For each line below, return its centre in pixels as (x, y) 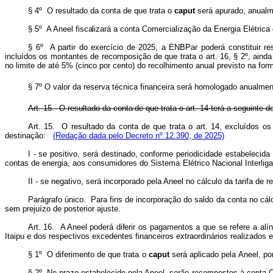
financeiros (155, 236)
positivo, (65, 154)
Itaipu (15, 236)
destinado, (119, 154)
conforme (157, 154)
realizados (249, 236)
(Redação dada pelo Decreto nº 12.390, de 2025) (139, 136)
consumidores (113, 163)
